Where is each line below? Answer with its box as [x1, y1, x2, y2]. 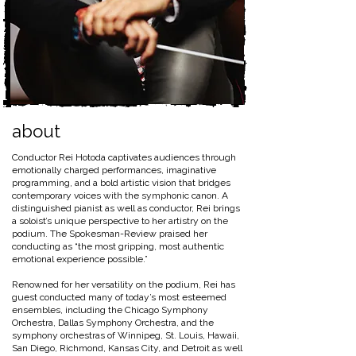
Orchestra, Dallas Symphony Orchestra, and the [12, 317, 214, 328]
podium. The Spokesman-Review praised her [12, 228, 207, 239]
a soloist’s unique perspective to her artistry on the [12, 215, 228, 226]
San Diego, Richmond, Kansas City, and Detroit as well [12, 342, 242, 354]
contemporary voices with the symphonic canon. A [12, 190, 228, 201]
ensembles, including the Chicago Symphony [12, 304, 208, 315]
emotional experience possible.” [12, 253, 148, 265]
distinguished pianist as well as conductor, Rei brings [12, 203, 240, 214]
